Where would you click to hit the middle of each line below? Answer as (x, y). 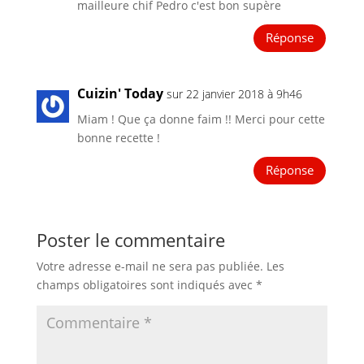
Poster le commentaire (130, 239)
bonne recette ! (118, 137)
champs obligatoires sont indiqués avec (146, 284)
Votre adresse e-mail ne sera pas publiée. (149, 266)
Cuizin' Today (120, 93)
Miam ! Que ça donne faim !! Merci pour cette (201, 119)
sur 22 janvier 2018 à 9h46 (234, 93)
